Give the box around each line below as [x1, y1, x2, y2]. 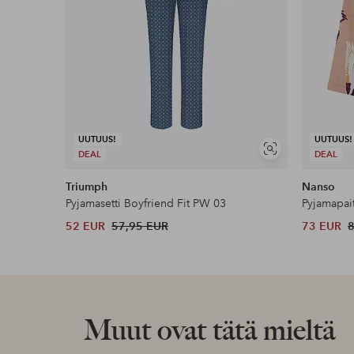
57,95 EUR [111, 218, 169, 233]
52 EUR [66, 218, 106, 233]
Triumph [66, 179, 108, 194]
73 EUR [302, 218, 342, 233]
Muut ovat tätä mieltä [83, 312, 335, 347]
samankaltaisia [269, 162, 335, 175]
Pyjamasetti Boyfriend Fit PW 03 [66, 195, 227, 210]
